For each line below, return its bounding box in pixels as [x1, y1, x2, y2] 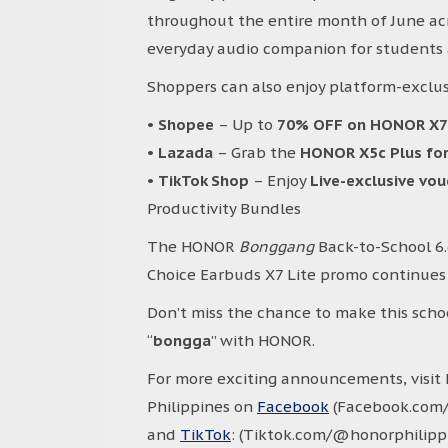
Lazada [158, 143, 213, 162]
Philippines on [147, 397, 257, 416]
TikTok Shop [158, 171, 249, 190]
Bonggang [239, 237, 318, 256]
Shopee [158, 115, 214, 134]
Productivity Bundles [147, 199, 301, 218]
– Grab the [213, 143, 300, 162]
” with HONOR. [211, 331, 315, 350]
